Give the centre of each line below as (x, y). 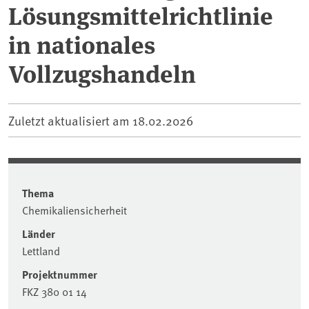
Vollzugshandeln (102, 73)
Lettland (41, 251)
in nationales (82, 44)
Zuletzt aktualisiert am (70, 121)
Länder (39, 234)
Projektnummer (60, 275)
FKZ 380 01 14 (54, 291)
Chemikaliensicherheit (74, 210)
